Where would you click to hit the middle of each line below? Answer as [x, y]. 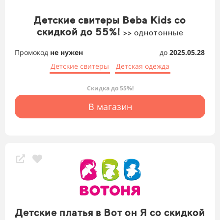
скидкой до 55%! [80, 32]
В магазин [110, 107]
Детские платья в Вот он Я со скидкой [110, 213]
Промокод [32, 53]
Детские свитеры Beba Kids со [110, 20]
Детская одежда [143, 66]
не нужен [67, 53]
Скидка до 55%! [110, 88]
